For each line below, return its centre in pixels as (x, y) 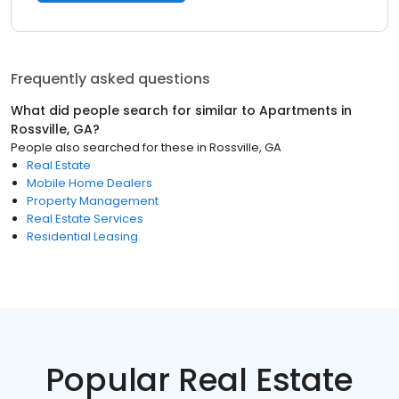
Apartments (298, 110)
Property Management (93, 201)
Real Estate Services (85, 219)
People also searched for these (102, 147)
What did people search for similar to (135, 110)
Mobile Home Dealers (90, 183)
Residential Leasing (82, 236)
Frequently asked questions (110, 79)
